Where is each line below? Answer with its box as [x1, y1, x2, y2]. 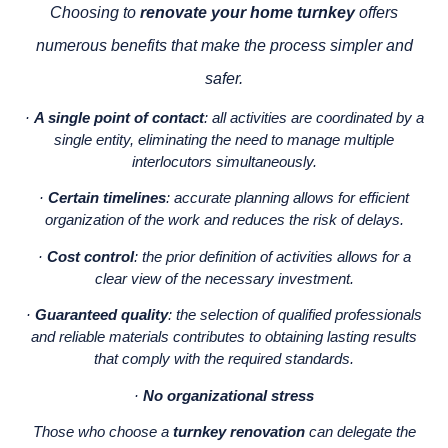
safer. [205, 70, 243, 87]
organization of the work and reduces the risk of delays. [44, 211, 404, 229]
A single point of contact [33, 109, 204, 126]
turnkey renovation [172, 422, 305, 440]
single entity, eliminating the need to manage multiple [54, 131, 394, 148]
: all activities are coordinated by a [203, 109, 424, 126]
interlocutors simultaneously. [131, 153, 317, 170]
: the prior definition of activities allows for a [133, 247, 411, 265]
